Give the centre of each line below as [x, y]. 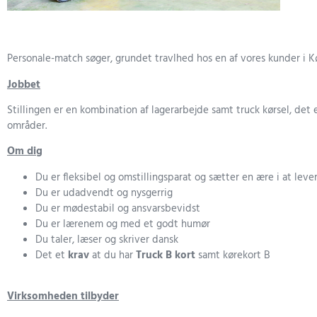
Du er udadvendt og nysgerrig [104, 193]
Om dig [25, 152]
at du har [113, 255]
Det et [52, 255]
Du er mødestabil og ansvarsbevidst [118, 208]
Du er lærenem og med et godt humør [123, 224]
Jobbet [24, 85]
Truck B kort [167, 255]
